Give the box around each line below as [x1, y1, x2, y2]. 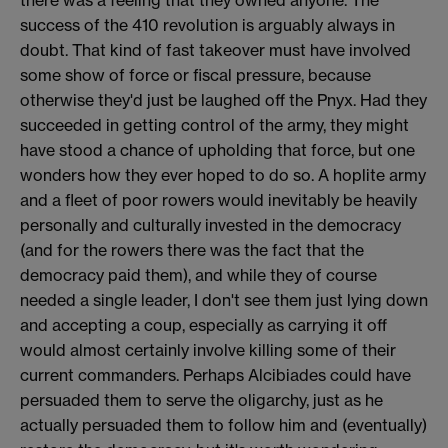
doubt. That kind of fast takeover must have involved [20, 39, 411, 60]
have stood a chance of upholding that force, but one [20, 139, 415, 160]
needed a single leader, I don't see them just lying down [20, 289, 428, 310]
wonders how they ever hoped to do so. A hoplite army [20, 164, 426, 185]
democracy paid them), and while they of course [20, 264, 377, 285]
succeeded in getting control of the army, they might [20, 114, 409, 135]
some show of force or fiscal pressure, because [20, 64, 371, 85]
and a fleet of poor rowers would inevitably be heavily [20, 189, 417, 210]
